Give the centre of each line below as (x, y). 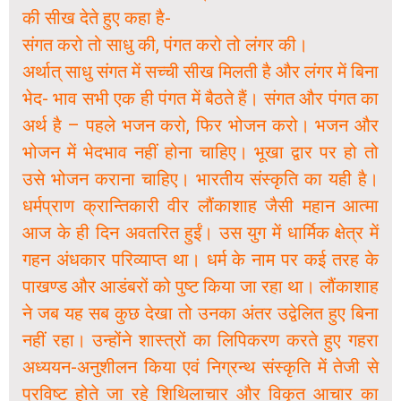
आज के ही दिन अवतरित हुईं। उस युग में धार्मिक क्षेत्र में (200, 233)
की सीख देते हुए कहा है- (97, 18)
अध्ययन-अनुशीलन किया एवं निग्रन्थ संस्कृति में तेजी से (200, 367)
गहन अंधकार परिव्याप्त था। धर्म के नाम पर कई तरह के (200, 260)
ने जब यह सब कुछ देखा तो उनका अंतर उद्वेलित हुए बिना (200, 314)
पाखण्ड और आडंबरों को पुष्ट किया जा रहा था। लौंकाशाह (200, 287)
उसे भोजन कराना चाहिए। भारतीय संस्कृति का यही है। (200, 179)
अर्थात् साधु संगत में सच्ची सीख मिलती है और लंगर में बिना (200, 72)
